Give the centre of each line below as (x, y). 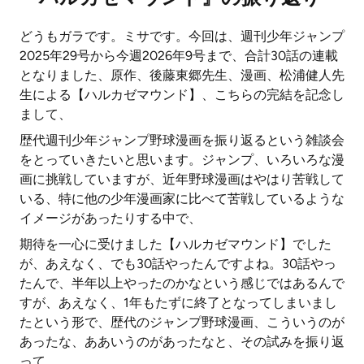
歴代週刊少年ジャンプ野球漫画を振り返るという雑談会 (182, 140)
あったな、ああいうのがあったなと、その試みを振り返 (182, 342)
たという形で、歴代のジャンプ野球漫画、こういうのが (182, 322)
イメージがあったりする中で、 (110, 218)
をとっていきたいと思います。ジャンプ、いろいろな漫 (182, 160)
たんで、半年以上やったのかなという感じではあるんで (182, 283)
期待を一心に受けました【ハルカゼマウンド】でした (175, 244)
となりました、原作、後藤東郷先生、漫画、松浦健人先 (182, 75)
